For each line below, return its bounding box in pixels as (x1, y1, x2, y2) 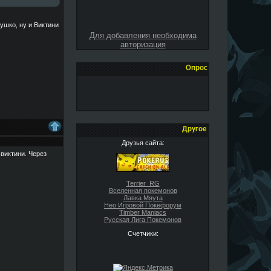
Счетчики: (127, 229, 158, 237)
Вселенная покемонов (108, 186, 177, 194)
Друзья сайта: (121, 139, 165, 146)
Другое (182, 125, 207, 133)
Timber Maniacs (119, 208, 166, 216)
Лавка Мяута (123, 194, 163, 201)
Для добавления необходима (89, 31, 197, 40)
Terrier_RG (126, 179, 160, 187)
